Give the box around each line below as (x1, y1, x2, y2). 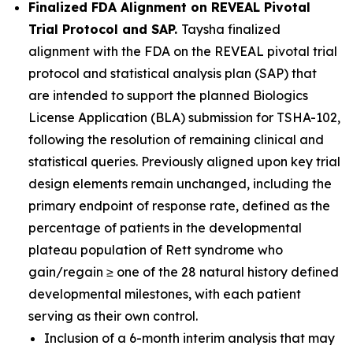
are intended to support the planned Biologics (28, 87, 308, 103)
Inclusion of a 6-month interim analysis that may (44, 330, 335, 346)
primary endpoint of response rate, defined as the (28, 198, 330, 214)
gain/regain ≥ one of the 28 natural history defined (28, 264, 339, 280)
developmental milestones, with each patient (28, 286, 301, 302)
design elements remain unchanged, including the (28, 176, 332, 191)
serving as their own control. (28, 308, 198, 324)
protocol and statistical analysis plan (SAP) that (28, 65, 317, 81)
